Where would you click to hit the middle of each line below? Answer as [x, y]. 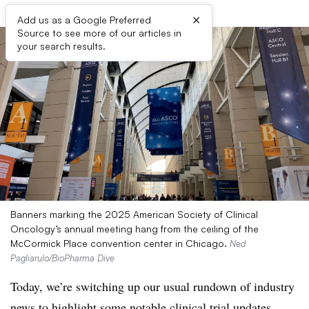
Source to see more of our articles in [99, 33]
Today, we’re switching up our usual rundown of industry [152, 286]
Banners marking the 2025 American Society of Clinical [134, 214]
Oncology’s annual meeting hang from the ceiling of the [134, 229]
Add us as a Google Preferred [84, 20]
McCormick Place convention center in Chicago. [120, 243]
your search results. [61, 46]
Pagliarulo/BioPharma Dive [62, 258]
